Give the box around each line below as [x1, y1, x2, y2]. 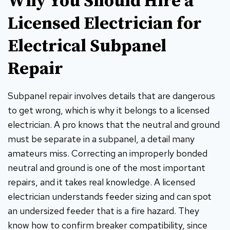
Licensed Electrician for [8, 12, 202, 34]
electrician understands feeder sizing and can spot [8, 190, 212, 202]
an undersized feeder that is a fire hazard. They [8, 204, 199, 217]
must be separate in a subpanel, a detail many [8, 132, 195, 145]
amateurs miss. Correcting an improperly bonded [8, 147, 207, 159]
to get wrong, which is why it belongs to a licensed [8, 104, 209, 116]
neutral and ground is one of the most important [8, 161, 205, 174]
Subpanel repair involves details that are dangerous [8, 89, 215, 102]
